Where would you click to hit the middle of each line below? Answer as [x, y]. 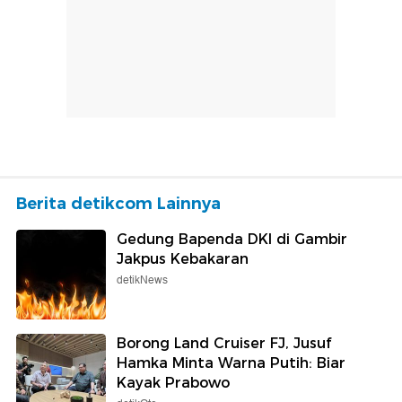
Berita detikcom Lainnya [118, 203]
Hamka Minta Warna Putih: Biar [231, 363]
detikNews [142, 280]
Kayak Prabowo [173, 382]
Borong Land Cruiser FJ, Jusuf [224, 343]
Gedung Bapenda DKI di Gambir [232, 239]
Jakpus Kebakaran [183, 258]
